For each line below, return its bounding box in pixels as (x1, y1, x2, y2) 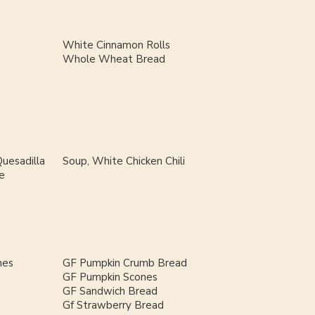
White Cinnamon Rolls (62, 38, 170, 53)
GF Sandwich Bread (62, 284, 157, 299)
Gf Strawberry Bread (62, 298, 164, 313)
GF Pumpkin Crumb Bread (62, 256, 187, 271)
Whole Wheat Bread (62, 52, 165, 67)
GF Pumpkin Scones (62, 270, 157, 285)
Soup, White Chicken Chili (62, 154, 185, 169)
